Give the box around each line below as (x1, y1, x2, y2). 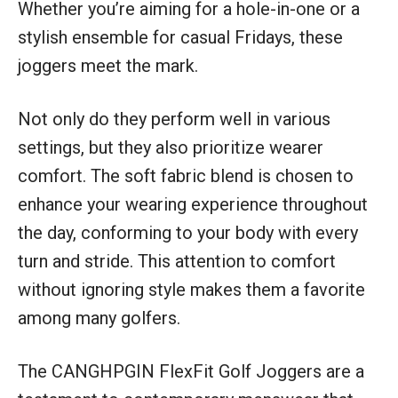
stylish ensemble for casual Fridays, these (18, 26, 343, 48)
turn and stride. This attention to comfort (18, 250, 336, 272)
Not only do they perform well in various (18, 107, 330, 130)
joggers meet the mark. (18, 54, 198, 76)
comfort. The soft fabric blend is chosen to (18, 164, 354, 187)
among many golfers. (18, 306, 180, 329)
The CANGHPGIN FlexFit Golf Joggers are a (18, 360, 364, 382)
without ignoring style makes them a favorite (18, 278, 365, 300)
